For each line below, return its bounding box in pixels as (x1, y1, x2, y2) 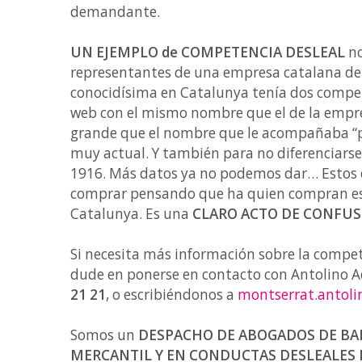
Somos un (70, 326, 138, 344)
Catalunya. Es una (70, 204, 192, 223)
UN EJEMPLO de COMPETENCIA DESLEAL (70, 43, 345, 61)
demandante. (70, 2, 160, 21)
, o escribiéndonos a (106, 285, 238, 304)
